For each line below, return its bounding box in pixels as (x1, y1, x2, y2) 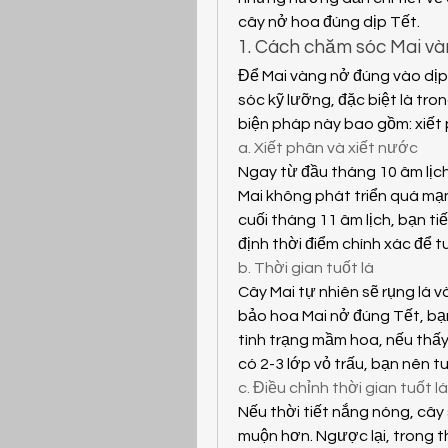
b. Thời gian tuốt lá (238, 260, 374, 276)
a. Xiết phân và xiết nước (238, 140, 418, 156)
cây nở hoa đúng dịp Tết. (238, 14, 420, 30)
